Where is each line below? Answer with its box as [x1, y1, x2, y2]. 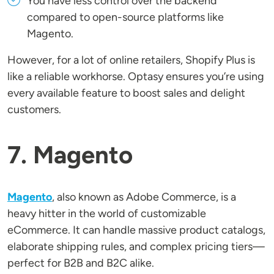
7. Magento [7, 140, 133, 170]
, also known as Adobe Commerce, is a [52, 190, 236, 204]
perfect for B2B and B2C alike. [7, 256, 154, 270]
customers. [7, 103, 61, 117]
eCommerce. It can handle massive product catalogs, [7, 223, 265, 237]
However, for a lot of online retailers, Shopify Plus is [7, 53, 255, 67]
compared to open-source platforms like [27, 10, 224, 24]
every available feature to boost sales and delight [7, 86, 245, 100]
